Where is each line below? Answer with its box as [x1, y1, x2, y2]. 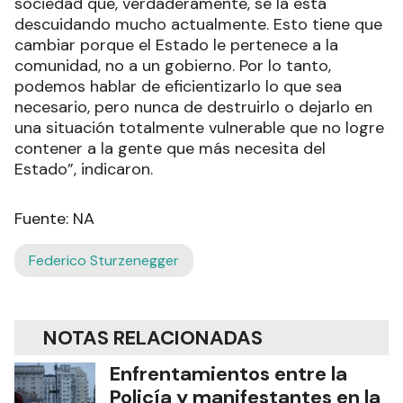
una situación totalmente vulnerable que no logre [14, 116, 384, 139]
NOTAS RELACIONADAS [43, 324, 263, 351]
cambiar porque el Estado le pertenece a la [14, 33, 338, 56]
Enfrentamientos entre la [110, 360, 347, 387]
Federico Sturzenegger [29, 250, 179, 270]
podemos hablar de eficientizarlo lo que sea [14, 75, 342, 97]
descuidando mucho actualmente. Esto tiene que [14, 13, 382, 35]
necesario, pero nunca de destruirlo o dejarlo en [14, 95, 372, 118]
